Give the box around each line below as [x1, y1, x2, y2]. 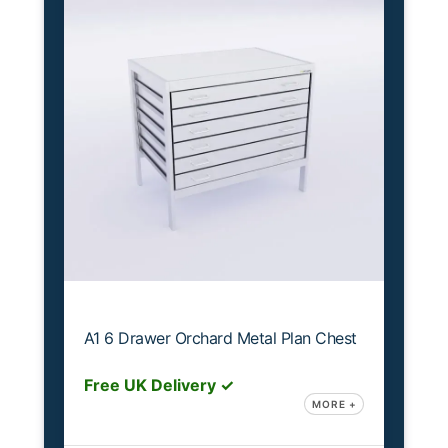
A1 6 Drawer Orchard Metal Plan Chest [83, 327, 357, 348]
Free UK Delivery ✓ [83, 374, 234, 395]
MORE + [311, 397, 357, 410]
